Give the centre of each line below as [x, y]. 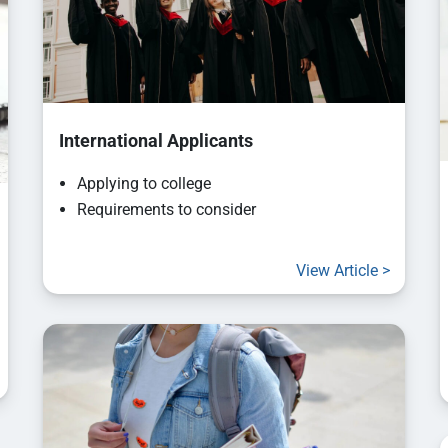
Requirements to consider [167, 209]
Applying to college [144, 183]
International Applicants [148, 140]
